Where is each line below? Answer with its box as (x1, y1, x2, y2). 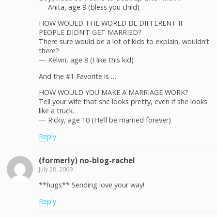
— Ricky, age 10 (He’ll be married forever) (39, 115, 171, 125)
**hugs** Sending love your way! (39, 180, 144, 190)
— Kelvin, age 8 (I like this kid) (39, 55, 134, 65)
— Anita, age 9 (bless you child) (39, 2, 139, 12)
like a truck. (39, 106, 74, 116)
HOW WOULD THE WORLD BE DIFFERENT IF (39, 18, 184, 28)
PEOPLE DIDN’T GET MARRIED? (39, 28, 141, 37)
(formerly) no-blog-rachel (39, 155, 135, 165)
